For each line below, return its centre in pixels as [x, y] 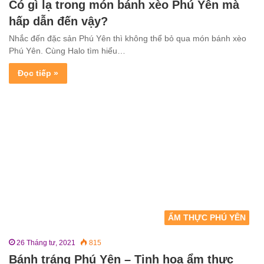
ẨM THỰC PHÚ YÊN [207, 217]
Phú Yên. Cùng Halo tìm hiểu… [67, 51]
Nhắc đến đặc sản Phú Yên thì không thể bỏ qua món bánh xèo [128, 39]
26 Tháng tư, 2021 [46, 242]
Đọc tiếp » [38, 73]
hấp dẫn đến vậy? [58, 22]
